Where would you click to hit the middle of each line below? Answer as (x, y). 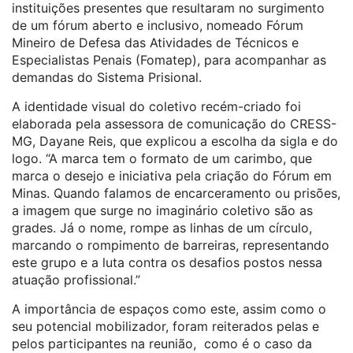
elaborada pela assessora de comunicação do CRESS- (174, 124)
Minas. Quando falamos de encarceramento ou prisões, (176, 193)
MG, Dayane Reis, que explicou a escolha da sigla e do (175, 141)
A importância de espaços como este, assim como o (169, 309)
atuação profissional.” (76, 280)
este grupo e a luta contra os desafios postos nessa (167, 262)
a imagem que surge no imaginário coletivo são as (162, 210)
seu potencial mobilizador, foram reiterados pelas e (165, 326)
